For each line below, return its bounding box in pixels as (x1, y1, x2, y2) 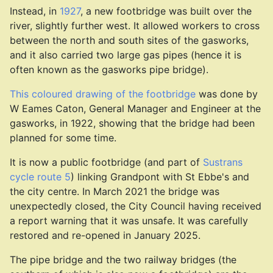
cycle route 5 (10, 171, 71, 183)
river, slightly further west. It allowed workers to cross (10, 19, 260, 32)
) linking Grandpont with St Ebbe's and (71, 171, 249, 183)
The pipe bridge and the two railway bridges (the (10, 253, 236, 266)
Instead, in (10, 5, 60, 17)
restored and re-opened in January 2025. (10, 229, 200, 241)
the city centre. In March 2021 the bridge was (10, 185, 219, 197)
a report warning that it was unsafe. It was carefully (10, 214, 248, 227)
